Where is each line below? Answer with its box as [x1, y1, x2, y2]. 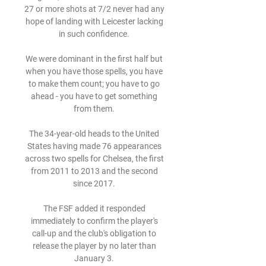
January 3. [74, 254, 116, 263]
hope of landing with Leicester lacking [25, 17, 163, 26]
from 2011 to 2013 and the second [30, 166, 158, 176]
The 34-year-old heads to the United [29, 129, 159, 138]
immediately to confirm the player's [30, 216, 158, 226]
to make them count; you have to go [28, 79, 160, 88]
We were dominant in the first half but [26, 54, 163, 64]
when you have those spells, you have [26, 66, 163, 76]
